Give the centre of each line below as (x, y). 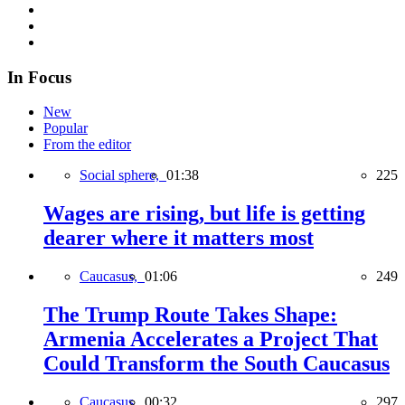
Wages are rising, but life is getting (204, 214)
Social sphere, (123, 175)
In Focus (39, 77)
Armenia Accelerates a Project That (211, 339)
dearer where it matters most (179, 238)
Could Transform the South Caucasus (217, 364)
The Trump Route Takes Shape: (190, 315)
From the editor (87, 145)
